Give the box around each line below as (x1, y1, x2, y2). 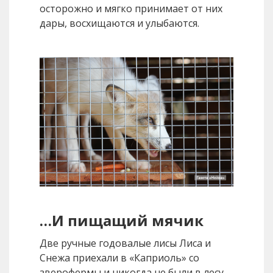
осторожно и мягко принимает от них (40, 2, 222, 16)
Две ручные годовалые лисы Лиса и (40, 236, 211, 250)
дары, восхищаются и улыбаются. (40, 16, 199, 30)
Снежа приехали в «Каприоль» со (40, 251, 199, 265)
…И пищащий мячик (40, 210, 204, 231)
